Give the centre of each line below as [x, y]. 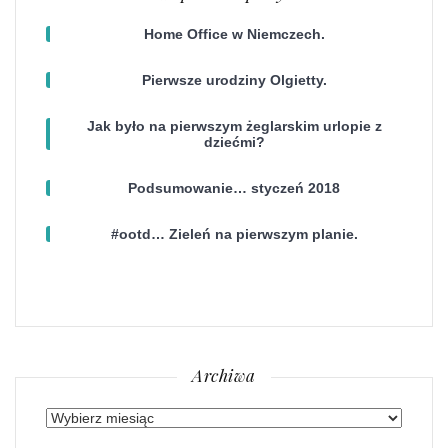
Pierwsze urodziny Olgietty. [234, 79]
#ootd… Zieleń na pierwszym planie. [234, 233]
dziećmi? [234, 141]
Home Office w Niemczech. [234, 33]
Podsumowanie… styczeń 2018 [234, 187]
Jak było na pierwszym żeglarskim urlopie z [234, 125]
